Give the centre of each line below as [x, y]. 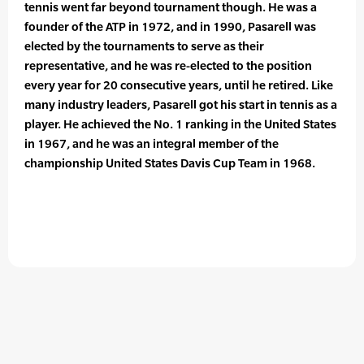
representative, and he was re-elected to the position [168, 66]
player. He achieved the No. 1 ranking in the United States [180, 124]
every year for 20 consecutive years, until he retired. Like [179, 85]
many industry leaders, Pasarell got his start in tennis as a [181, 105]
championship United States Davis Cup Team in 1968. [170, 163]
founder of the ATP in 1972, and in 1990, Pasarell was [170, 27]
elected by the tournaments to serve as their [144, 46]
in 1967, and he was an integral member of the [152, 144]
